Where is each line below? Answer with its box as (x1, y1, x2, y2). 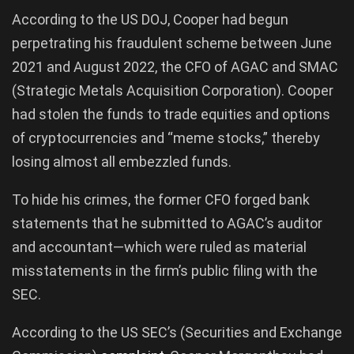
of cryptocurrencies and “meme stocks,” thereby (12, 129, 320, 146)
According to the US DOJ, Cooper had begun (12, 10, 288, 28)
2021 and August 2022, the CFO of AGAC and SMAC (12, 58, 338, 75)
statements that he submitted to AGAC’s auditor (12, 214, 322, 232)
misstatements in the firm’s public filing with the (12, 262, 318, 279)
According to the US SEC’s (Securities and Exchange (12, 323, 342, 341)
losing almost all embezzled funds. (12, 153, 232, 170)
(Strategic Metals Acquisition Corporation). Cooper (12, 81, 333, 99)
